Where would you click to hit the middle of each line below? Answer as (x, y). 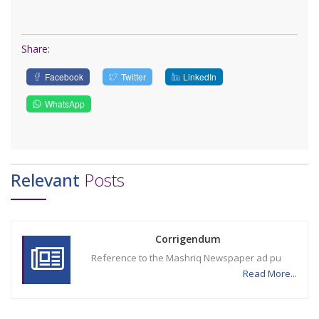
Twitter (133, 77)
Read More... (270, 273)
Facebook (64, 77)
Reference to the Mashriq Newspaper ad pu (188, 258)
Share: (36, 49)
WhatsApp (64, 104)
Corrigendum (188, 239)
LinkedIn (200, 77)
